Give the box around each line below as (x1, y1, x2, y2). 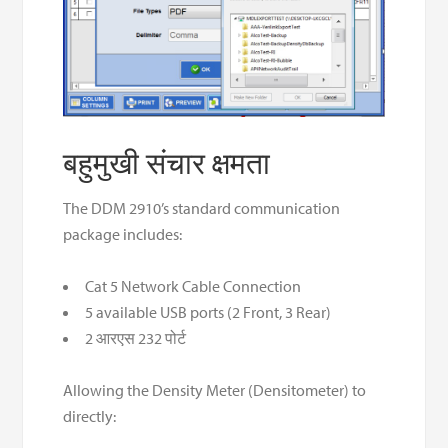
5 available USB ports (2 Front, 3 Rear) (85, 301, 332, 322)
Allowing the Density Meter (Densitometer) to (63, 379, 367, 400)
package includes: (63, 223, 183, 244)
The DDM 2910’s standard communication (63, 197, 341, 218)
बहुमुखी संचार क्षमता (63, 143, 271, 183)
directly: (63, 405, 117, 426)
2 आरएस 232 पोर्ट (85, 327, 187, 348)
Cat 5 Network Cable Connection (85, 275, 302, 296)
